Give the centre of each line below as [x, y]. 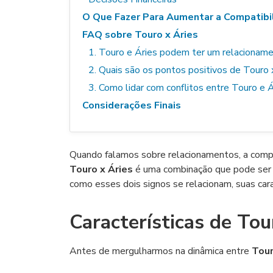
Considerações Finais [132, 105]
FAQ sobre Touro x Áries [140, 35]
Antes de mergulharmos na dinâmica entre [161, 251]
